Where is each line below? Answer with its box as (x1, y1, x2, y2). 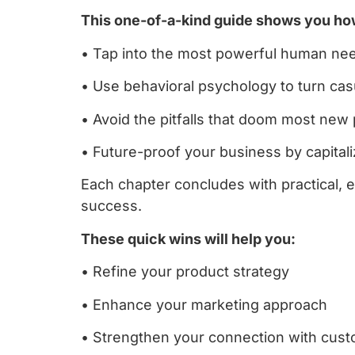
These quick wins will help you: (81, 230, 296, 247)
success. (81, 197, 146, 215)
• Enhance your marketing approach (81, 296, 327, 313)
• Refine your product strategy (81, 263, 289, 281)
